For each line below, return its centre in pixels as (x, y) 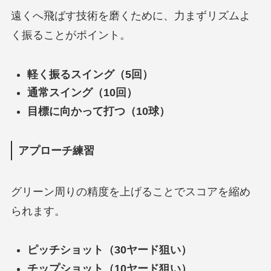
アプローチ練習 (56, 150)
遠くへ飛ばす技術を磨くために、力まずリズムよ (130, 16)
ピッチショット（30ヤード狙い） (109, 250)
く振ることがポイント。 (70, 35)
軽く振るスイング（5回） (90, 74)
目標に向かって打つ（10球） (98, 111)
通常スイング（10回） (82, 93)
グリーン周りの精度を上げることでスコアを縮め (130, 191)
